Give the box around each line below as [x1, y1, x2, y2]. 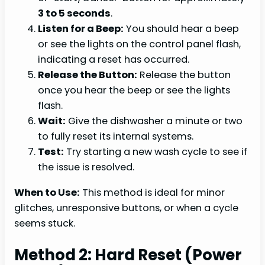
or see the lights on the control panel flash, [38, 37, 241, 51]
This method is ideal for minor [80, 185, 225, 199]
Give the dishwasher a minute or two [66, 114, 243, 128]
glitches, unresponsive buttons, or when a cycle [14, 201, 238, 215]
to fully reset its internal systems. [38, 130, 193, 144]
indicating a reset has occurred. [38, 53, 189, 67]
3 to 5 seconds [38, 7, 111, 21]
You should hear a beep [124, 22, 239, 36]
